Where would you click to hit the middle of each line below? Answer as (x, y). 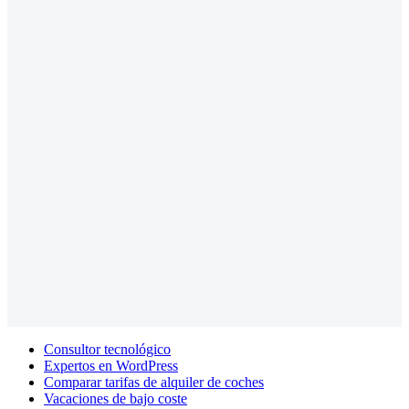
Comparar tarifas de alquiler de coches (154, 383)
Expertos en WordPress (111, 366)
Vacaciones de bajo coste (115, 399)
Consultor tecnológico (107, 350)
